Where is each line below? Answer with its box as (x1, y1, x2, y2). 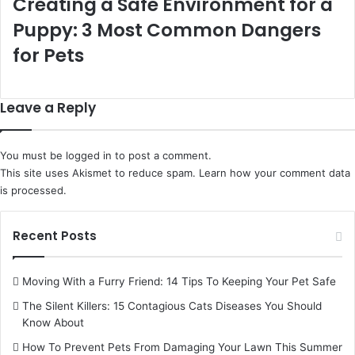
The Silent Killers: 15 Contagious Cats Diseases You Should (22, 300, 322, 313)
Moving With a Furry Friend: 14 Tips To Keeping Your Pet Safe (22, 275, 336, 288)
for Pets (13, 43, 84, 69)
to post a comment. (112, 149, 212, 162)
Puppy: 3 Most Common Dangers (13, 17, 321, 44)
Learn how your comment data (199, 166, 350, 180)
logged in (66, 149, 112, 162)
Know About (22, 316, 84, 330)
